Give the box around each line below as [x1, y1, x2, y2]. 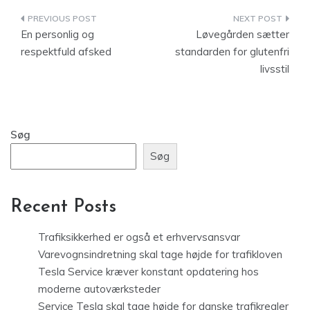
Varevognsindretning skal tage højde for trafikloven [38, 247, 282, 261]
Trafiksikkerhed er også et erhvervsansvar [38, 230, 240, 244]
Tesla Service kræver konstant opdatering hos [38, 264, 259, 278]
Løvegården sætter [196, 27, 289, 41]
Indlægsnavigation [20, 11, 174, 30]
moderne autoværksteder [38, 282, 161, 295]
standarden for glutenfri [175, 44, 289, 58]
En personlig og [21, 27, 94, 41]
